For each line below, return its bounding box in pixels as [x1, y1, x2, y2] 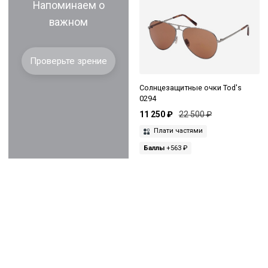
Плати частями [151, 127, 203, 135]
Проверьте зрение [30, 55, 107, 66]
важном [49, 16, 88, 28]
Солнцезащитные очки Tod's [139, 83, 242, 92]
